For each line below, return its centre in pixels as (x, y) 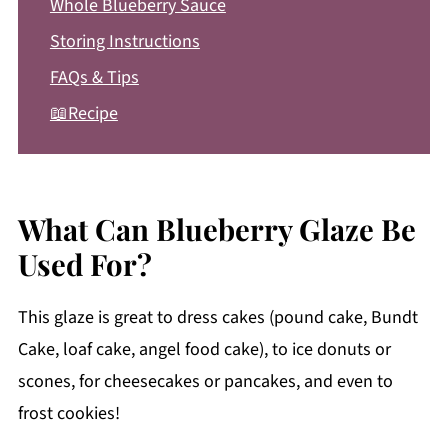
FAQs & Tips (94, 77)
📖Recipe (83, 113)
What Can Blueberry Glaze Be (216, 228)
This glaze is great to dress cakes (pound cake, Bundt (217, 317)
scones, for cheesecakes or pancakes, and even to (205, 381)
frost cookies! (68, 413)
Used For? (84, 263)
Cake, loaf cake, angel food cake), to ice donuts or (204, 349)
